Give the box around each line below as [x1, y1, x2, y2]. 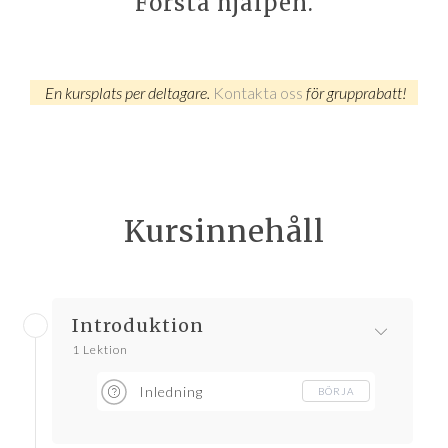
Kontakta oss [212, 83, 303, 103]
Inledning [139, 383, 203, 401]
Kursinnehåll [123, 212, 325, 251]
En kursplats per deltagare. [41, 83, 213, 103]
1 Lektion [72, 342, 128, 358]
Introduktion [72, 314, 204, 338]
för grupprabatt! [302, 83, 407, 103]
